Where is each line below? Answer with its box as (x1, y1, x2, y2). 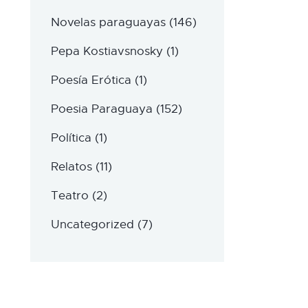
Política (50, 131, 91, 146)
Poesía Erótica (50, 73, 131, 88)
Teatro (50, 188, 89, 203)
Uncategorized (50, 217, 134, 232)
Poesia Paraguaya (50, 102, 153, 117)
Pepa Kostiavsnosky (50, 44, 163, 59)
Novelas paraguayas (50, 15, 166, 30)
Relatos (50, 159, 92, 175)
